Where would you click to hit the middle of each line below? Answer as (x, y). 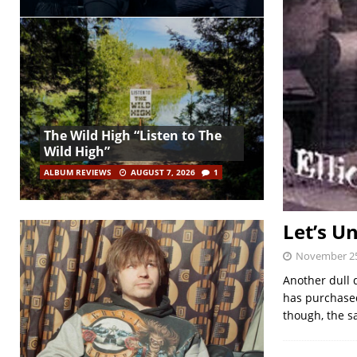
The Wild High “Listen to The (133, 135)
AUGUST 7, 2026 (163, 172)
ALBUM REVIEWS (78, 172)
